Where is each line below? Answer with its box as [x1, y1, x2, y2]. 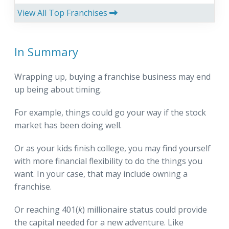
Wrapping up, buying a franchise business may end [14, 71, 211, 83]
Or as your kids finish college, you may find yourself [14, 143, 211, 154]
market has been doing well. [14, 120, 122, 131]
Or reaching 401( [14, 204, 78, 216]
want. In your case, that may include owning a [14, 168, 188, 180]
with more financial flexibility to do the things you [14, 155, 202, 167]
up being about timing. [14, 84, 102, 96]
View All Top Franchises [17, 7, 109, 19]
